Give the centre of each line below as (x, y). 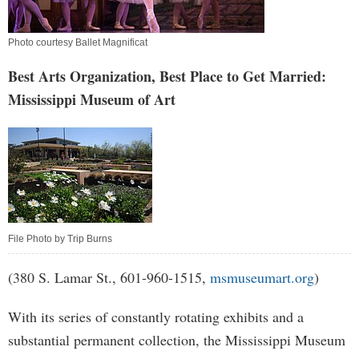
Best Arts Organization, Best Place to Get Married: (167, 76)
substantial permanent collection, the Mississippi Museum (177, 340)
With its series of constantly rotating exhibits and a (156, 317)
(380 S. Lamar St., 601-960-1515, (109, 277)
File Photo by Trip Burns (60, 239)
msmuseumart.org (262, 277)
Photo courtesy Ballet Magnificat (78, 42)
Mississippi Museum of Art (92, 99)
